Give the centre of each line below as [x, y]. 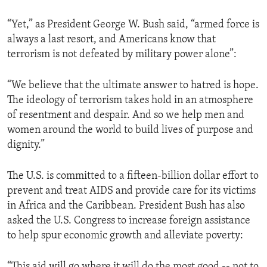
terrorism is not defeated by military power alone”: [122, 54]
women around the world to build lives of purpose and [130, 130]
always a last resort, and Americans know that [111, 39]
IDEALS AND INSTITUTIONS [76, 33]
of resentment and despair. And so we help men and [126, 115]
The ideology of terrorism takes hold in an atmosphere [130, 100]
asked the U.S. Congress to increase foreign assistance [129, 221]
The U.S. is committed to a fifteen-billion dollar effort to [133, 176]
